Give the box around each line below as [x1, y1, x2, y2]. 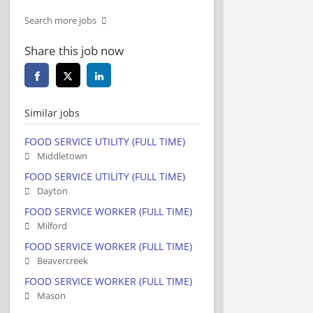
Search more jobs [24, 14, 96, 27]
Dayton [37, 184, 68, 197]
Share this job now [24, 42, 124, 59]
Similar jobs [24, 105, 80, 119]
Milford [37, 219, 67, 232]
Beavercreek [37, 254, 88, 267]
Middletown [37, 150, 87, 162]
